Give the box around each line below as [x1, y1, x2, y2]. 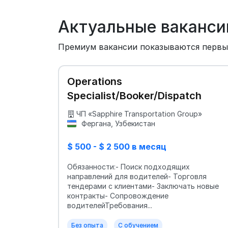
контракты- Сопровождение [67, 191, 168, 200]
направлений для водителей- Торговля [67, 172, 207, 181]
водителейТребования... [67, 201, 152, 210]
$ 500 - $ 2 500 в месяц [67, 141, 166, 152]
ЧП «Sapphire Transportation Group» [76, 109, 202, 118]
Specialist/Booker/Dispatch [67, 90, 202, 102]
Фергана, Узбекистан [79, 119, 155, 128]
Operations [67, 75, 122, 88]
